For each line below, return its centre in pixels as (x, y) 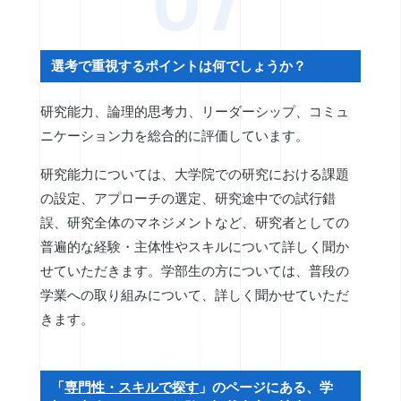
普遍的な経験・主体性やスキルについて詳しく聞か (194, 246)
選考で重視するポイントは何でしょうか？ (179, 66)
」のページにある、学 (266, 387)
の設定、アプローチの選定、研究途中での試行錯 (188, 198)
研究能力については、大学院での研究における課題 (194, 174)
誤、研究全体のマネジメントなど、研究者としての (194, 222)
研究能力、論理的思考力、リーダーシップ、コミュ (194, 112)
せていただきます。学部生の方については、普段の (194, 270)
